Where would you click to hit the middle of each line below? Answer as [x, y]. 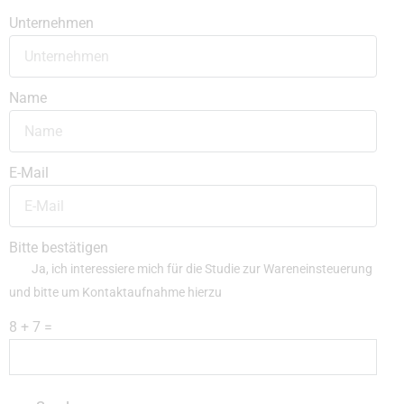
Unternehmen [51, 23]
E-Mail [29, 173]
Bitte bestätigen [59, 248]
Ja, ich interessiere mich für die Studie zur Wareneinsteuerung [202, 269]
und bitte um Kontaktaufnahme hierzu [115, 293]
